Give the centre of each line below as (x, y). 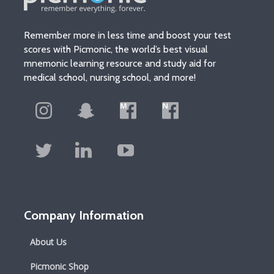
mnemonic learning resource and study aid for (120, 63)
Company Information (84, 215)
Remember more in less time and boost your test (128, 35)
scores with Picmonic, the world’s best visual (116, 49)
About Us (48, 242)
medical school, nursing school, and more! (111, 77)
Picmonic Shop (59, 266)
